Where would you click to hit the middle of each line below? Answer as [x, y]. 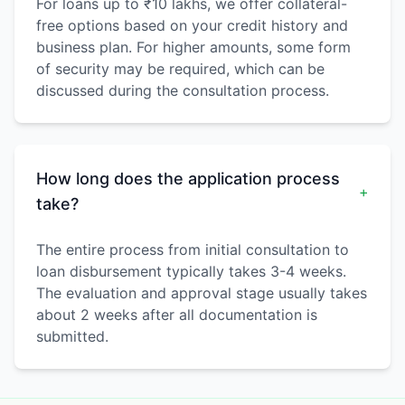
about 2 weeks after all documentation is [177, 315]
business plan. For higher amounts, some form [193, 47]
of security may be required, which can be [180, 69]
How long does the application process [188, 179]
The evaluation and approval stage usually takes [202, 293]
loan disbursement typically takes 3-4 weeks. [191, 272]
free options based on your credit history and [192, 26]
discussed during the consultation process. [183, 91]
